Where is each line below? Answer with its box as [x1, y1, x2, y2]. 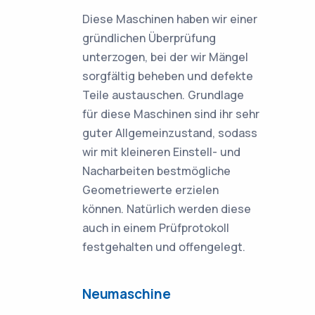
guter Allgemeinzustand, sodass [82, 125, 257, 141]
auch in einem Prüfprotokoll [82, 220, 229, 236]
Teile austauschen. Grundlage [82, 87, 244, 103]
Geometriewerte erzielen [82, 182, 219, 198]
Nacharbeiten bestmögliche [82, 163, 231, 179]
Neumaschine [82, 285, 171, 303]
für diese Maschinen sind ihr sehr [82, 106, 259, 122]
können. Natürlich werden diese [82, 201, 251, 217]
